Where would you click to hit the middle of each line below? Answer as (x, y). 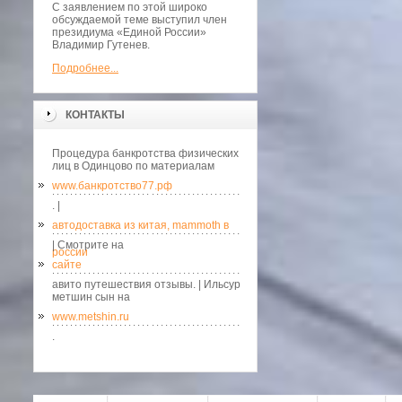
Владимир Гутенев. (101, 45)
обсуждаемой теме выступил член (140, 20)
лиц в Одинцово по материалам (133, 166)
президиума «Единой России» (129, 32)
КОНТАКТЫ (95, 115)
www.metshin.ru (91, 317)
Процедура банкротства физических (145, 153)
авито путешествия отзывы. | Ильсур (146, 284)
